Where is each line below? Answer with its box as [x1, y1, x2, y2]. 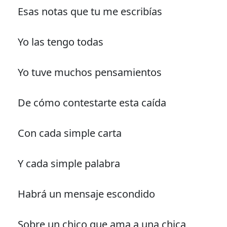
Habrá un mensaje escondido [17, 187, 155, 201]
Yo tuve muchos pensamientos [17, 65, 162, 80]
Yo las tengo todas [17, 35, 103, 49]
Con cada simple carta [17, 126, 122, 140]
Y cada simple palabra [17, 157, 120, 171]
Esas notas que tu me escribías [17, 5, 162, 19]
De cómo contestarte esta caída [17, 96, 166, 110]
